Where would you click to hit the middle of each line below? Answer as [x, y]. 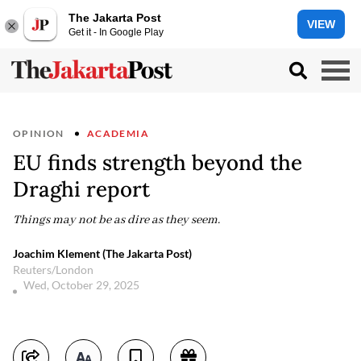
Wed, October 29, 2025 [83, 285]
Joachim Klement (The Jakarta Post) [102, 253]
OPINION [39, 133]
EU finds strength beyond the [158, 162]
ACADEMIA [118, 133]
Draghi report [81, 189]
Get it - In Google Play [116, 32]
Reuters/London [53, 270]
